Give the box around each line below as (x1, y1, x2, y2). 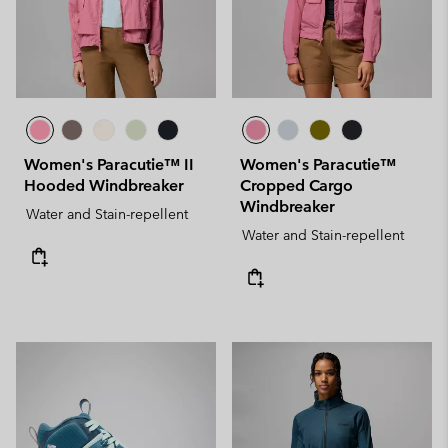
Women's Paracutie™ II (24, 155, 194, 174)
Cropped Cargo (240, 176, 353, 195)
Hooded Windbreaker (24, 176, 184, 195)
